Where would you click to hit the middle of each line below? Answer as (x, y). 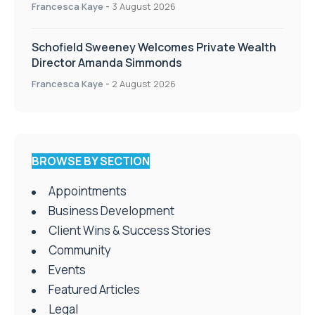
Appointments (88, 191)
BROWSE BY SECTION (91, 161)
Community (80, 250)
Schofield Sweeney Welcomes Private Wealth (154, 47)
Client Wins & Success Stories (130, 231)
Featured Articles (94, 290)
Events (67, 270)
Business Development (111, 211)
